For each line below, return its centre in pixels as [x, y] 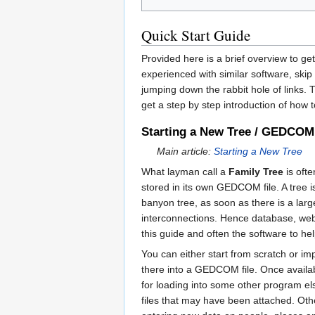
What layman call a [185, 171]
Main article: [186, 151]
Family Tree [256, 171]
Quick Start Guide [196, 35]
